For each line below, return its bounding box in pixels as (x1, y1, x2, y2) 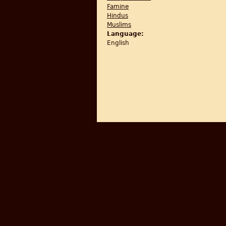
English (107, 39, 129, 46)
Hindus (107, 12, 128, 19)
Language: (107, 30, 146, 37)
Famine (107, 3, 129, 10)
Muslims (107, 21, 131, 28)
